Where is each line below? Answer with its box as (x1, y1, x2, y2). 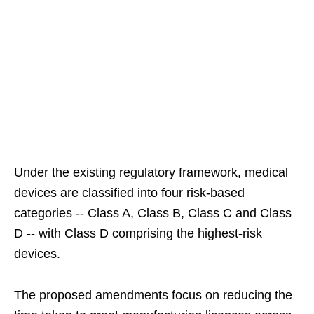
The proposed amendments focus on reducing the (14, 288, 292, 303)
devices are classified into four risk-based (14, 186, 245, 200)
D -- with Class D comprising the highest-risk (14, 226, 262, 241)
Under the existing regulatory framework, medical (14, 165, 288, 180)
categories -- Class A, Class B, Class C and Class (14, 206, 292, 221)
